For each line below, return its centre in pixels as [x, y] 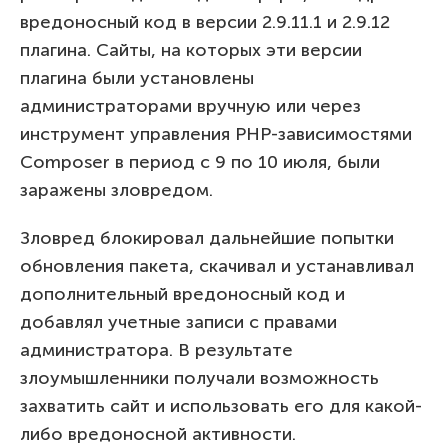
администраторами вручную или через [190, 105]
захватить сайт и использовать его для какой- [221, 405]
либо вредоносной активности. [158, 433]
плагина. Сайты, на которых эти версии [191, 49]
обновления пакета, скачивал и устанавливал [217, 265]
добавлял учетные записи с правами [178, 321]
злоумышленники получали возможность [199, 377]
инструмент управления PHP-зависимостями [216, 133]
